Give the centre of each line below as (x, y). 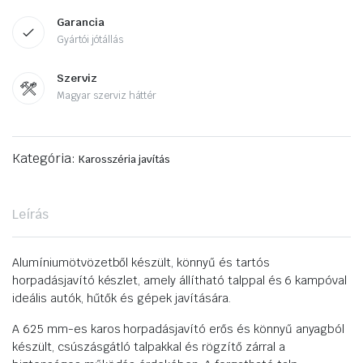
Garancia (81, 23)
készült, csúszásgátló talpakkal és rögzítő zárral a (149, 347)
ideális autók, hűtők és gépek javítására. (122, 299)
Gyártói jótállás (90, 40)
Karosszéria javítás (124, 160)
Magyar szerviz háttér (107, 96)
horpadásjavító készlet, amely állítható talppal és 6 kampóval (180, 281)
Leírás (30, 215)
